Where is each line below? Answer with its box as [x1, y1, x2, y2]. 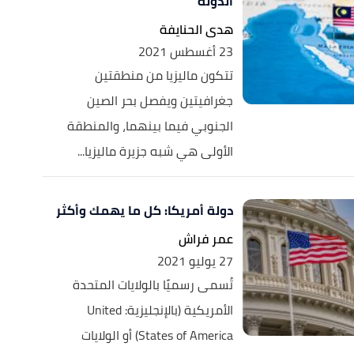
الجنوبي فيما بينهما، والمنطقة [66, 114, 233, 137]
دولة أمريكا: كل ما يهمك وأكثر [55, 198, 233, 222]
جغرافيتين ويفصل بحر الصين [86, 88, 233, 112]
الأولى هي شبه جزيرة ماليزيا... [77, 139, 233, 163]
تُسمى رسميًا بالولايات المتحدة [72, 273, 233, 296]
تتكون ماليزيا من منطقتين [94, 63, 233, 87]
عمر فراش [178, 227, 233, 250]
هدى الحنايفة [159, 17, 233, 41]
